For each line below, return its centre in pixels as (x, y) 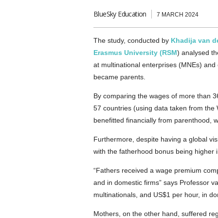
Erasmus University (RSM (135, 53)
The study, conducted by (132, 40)
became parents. (119, 77)
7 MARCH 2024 (177, 15)
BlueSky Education (120, 14)
